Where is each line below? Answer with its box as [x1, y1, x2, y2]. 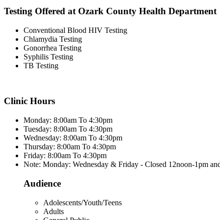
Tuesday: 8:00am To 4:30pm [24, 125, 112, 134]
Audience [24, 178, 61, 189]
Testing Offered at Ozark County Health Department [4, 5, 217, 16]
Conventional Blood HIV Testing [24, 26, 127, 34]
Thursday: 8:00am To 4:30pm [24, 142, 116, 151]
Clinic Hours [4, 96, 55, 107]
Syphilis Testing [24, 52, 73, 61]
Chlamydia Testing [24, 34, 82, 43]
